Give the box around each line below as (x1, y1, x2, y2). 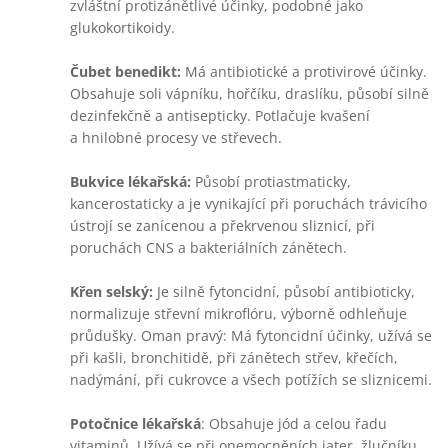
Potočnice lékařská (70, 414, 201, 433)
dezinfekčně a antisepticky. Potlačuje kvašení (70, 106, 370, 125)
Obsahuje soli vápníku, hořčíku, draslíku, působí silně (70, 84, 429, 103)
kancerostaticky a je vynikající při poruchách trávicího (70, 194, 427, 213)
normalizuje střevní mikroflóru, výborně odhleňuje (70, 304, 407, 323)
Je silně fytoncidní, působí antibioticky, (153, 282, 415, 301)
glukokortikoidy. (70, 18, 175, 37)
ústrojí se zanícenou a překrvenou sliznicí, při (70, 216, 375, 235)
